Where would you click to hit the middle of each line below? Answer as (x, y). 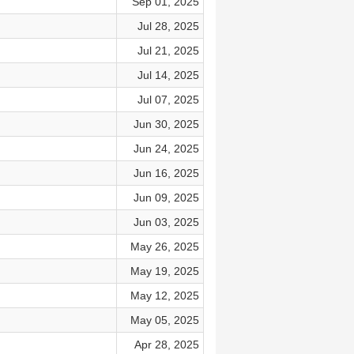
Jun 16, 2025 (166, 173)
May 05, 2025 (164, 320)
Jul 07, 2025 (168, 100)
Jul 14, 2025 (168, 75)
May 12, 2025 (164, 296)
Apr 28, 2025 (166, 345)
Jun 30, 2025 (166, 124)
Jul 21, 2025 (168, 51)
